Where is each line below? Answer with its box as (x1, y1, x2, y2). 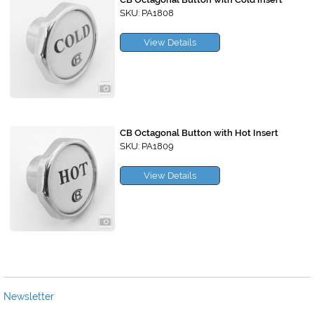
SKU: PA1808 (120, 8, 174, 19)
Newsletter (4, 291, 54, 303)
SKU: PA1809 (120, 141, 174, 152)
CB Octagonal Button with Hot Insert (120, 128, 278, 139)
